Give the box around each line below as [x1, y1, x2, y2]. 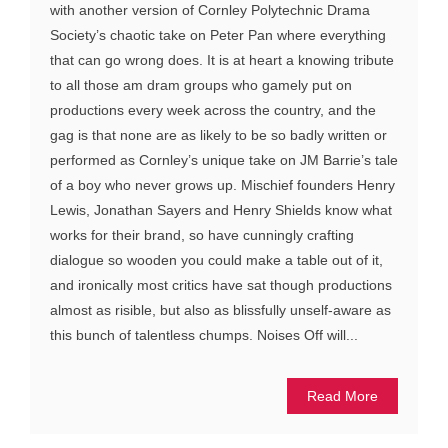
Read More [307, 388, 378, 405]
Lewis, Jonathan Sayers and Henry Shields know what [50, 202, 392, 219]
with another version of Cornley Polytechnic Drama [50, 2, 370, 19]
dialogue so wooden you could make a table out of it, [50, 252, 383, 269]
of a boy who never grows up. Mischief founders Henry [50, 177, 395, 194]
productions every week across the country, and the [50, 102, 376, 119]
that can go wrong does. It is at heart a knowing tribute [50, 52, 394, 69]
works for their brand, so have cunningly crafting [50, 227, 354, 244]
